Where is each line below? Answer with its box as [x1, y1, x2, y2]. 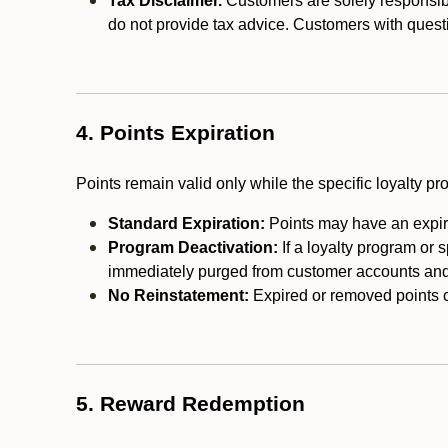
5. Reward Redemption [76, 392, 305, 416]
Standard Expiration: [108, 215, 265, 232]
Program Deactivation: [108, 239, 278, 256]
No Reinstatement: [108, 287, 249, 304]
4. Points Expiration [76, 121, 275, 145]
